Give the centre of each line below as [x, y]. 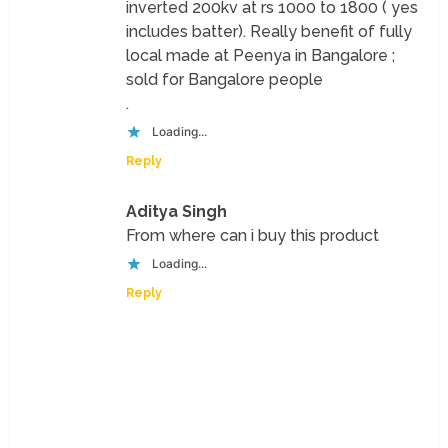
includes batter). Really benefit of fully [269, 31]
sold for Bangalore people [225, 79]
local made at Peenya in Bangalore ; [261, 55]
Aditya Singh [177, 211]
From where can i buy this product [253, 235]
